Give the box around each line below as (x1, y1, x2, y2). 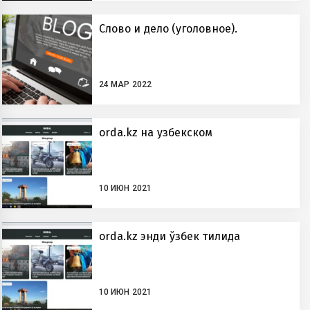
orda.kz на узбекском (99, 125, 212, 139)
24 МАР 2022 (99, 80, 152, 90)
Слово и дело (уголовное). (99, 21, 237, 35)
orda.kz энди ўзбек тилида (99, 229, 240, 243)
